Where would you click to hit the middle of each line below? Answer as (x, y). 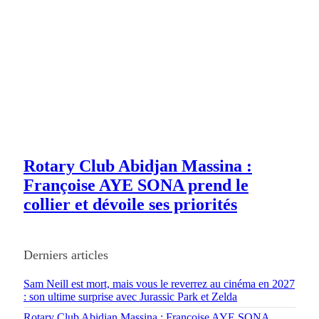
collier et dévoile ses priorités (130, 205)
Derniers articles (66, 255)
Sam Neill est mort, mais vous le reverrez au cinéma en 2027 (159, 284)
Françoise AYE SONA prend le (136, 185)
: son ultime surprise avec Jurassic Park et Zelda (130, 297)
